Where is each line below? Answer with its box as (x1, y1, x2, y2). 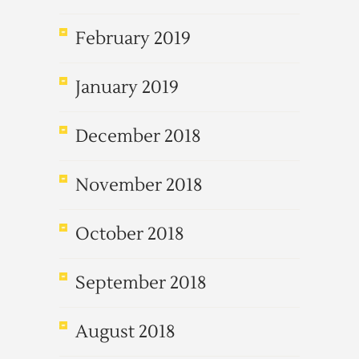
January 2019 (75, 76, 179, 99)
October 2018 (75, 223, 184, 245)
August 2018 (75, 321, 175, 343)
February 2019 (75, 27, 191, 50)
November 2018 (75, 174, 203, 196)
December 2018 (75, 125, 201, 147)
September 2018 (75, 272, 207, 294)
